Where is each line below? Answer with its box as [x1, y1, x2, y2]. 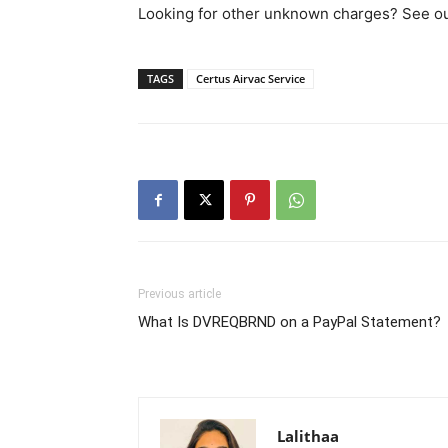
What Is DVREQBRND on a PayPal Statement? [138, 313, 441, 332]
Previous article [138, 287, 221, 302]
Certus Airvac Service [196, 71, 305, 87]
